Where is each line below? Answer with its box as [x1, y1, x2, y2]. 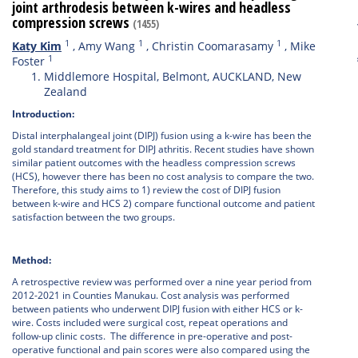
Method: [12, 253, 51, 267]
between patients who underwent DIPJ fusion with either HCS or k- [12, 302, 303, 316]
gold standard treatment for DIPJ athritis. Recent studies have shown [12, 142, 314, 156]
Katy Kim [12, 38, 62, 54]
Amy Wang [78, 38, 135, 54]
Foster [12, 54, 45, 69]
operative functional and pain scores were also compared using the [12, 343, 310, 356]
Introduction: [12, 107, 74, 121]
